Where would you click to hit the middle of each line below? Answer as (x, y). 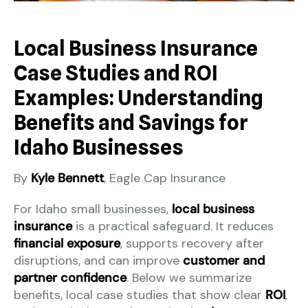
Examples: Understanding (139, 97)
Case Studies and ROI (116, 73)
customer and (224, 260)
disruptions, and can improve (98, 260)
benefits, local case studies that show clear (140, 295)
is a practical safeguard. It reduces (173, 226)
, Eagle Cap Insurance (165, 178)
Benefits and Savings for (131, 122)
